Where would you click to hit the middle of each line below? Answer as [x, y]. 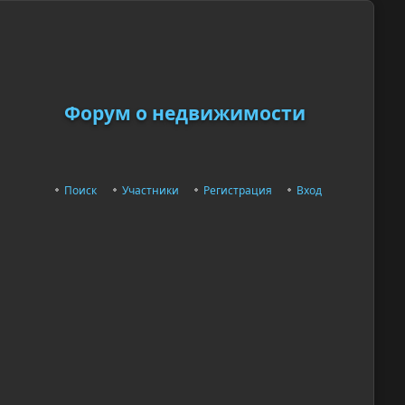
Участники [150, 191]
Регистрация [237, 191]
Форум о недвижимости [184, 113]
